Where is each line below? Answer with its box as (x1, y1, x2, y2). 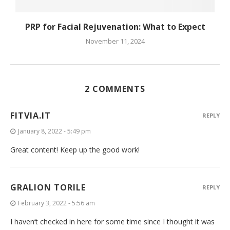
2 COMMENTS (85, 83, 145, 94)
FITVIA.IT (10, 109, 51, 121)
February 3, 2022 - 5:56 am (18, 198, 95, 207)
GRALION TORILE (10, 181, 86, 193)
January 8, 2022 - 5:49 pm (18, 126, 91, 136)
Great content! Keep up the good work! (10, 144, 140, 155)
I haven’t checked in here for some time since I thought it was (10, 216, 215, 226)
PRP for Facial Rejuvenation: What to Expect (25, 21, 205, 32)
